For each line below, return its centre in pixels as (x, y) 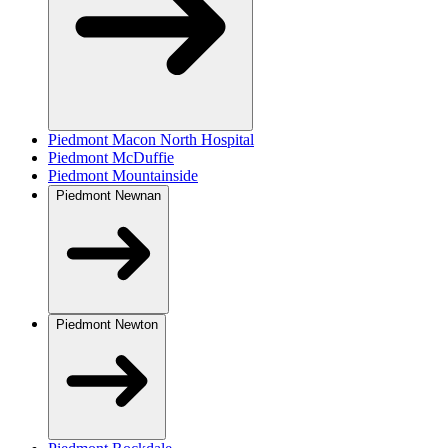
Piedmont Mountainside (123, 175)
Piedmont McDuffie (111, 157)
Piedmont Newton (107, 324)
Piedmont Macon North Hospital (151, 139)
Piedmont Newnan (108, 195)
